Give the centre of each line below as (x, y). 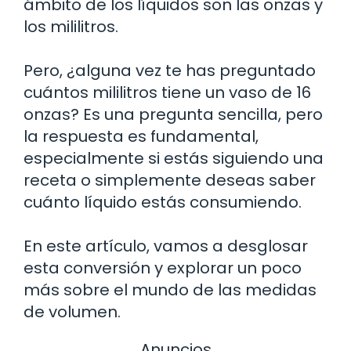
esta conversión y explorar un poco (163, 268)
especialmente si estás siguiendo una (174, 158)
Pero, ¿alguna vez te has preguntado (170, 70)
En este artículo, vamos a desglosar (166, 246)
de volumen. (72, 311)
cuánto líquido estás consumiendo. (163, 202)
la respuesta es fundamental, (141, 136)
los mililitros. (71, 26)
